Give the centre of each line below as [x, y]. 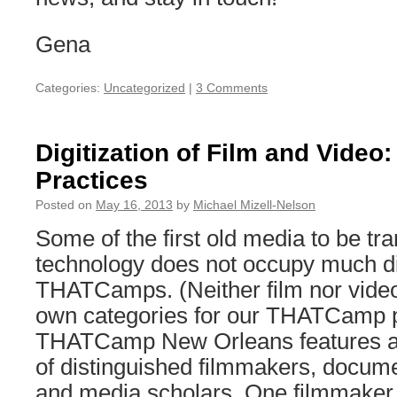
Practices [92, 180]
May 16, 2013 [134, 205]
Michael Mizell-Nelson [254, 205]
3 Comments [232, 88]
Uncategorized [144, 88]
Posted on [64, 205]
